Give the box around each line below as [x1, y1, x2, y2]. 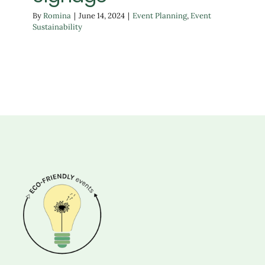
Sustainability [33, 22, 82, 32]
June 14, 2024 [79, 11, 125, 21]
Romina [43, 11, 71, 21]
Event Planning [132, 11, 187, 21]
